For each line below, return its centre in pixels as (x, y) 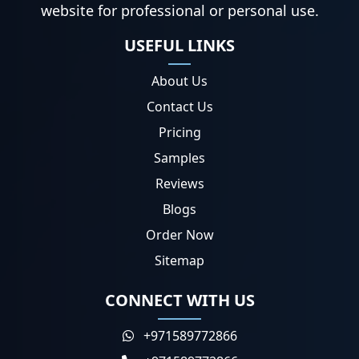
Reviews (179, 184)
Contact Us (179, 107)
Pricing (179, 133)
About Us (179, 81)
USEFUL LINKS (179, 46)
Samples (179, 158)
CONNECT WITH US (179, 301)
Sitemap (179, 261)
